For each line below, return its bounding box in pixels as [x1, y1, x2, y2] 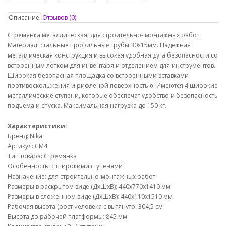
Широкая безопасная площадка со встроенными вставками [8, 71, 189, 80]
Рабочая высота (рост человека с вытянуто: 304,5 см [8, 202, 163, 211]
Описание [9, 13, 39, 22]
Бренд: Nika [8, 132, 42, 140]
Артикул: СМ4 [8, 142, 47, 150]
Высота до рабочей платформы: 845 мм [8, 212, 127, 221]
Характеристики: [8, 122, 67, 130]
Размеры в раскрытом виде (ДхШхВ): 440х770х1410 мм [8, 182, 171, 191]
